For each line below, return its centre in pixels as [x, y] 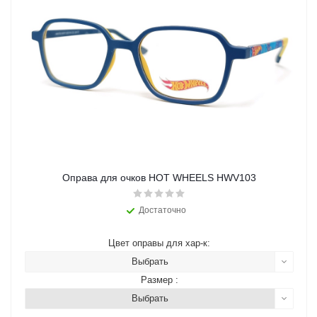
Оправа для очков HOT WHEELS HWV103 [159, 178]
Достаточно [162, 211]
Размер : [159, 280]
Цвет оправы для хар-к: [159, 243]
